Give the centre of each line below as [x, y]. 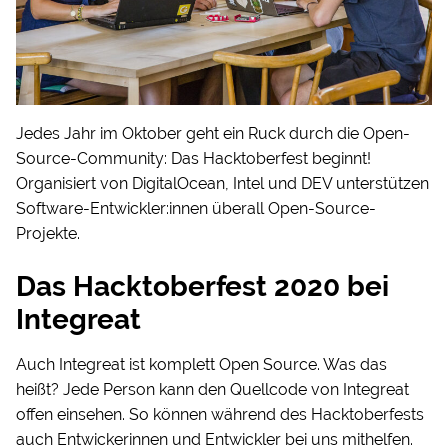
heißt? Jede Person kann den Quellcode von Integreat [212, 390]
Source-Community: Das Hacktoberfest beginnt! [193, 159]
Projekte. [48, 234]
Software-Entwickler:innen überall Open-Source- [196, 209]
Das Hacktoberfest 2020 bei [202, 287]
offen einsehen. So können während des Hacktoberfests [220, 415]
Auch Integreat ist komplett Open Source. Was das [201, 365]
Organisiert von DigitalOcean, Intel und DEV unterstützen [222, 184]
